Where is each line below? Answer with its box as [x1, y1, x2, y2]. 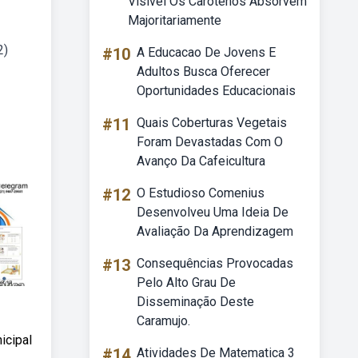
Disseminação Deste [137, 294, 254, 309]
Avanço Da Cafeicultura [137, 153, 265, 169]
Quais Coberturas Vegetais [137, 115, 287, 130]
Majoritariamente [128, 13, 221, 28]
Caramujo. [137, 313, 190, 328]
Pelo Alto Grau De [137, 275, 236, 290]
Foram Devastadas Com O [137, 134, 283, 149]
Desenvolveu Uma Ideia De [137, 205, 288, 220]
